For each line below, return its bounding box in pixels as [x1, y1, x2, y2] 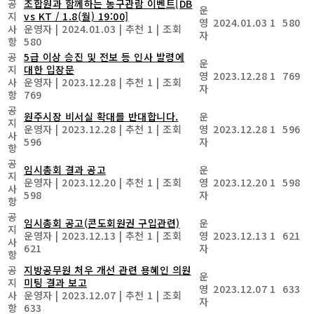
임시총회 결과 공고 [24, 162, 106, 177]
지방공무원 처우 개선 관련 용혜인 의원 [24, 262, 191, 277]
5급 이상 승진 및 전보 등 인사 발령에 [24, 49, 184, 64]
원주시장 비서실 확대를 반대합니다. [24, 109, 179, 123]
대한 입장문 [24, 62, 74, 76]
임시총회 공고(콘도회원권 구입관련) [24, 215, 180, 230]
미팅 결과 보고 [24, 275, 87, 289]
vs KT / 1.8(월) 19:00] [24, 8, 129, 23]
